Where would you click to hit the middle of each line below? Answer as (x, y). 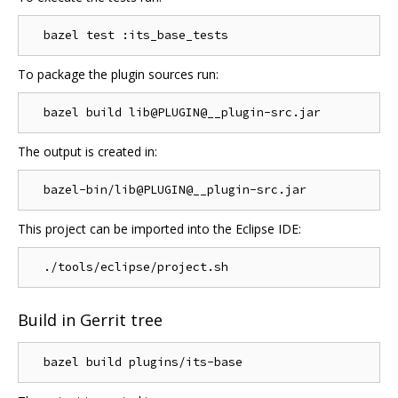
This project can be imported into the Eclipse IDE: (159, 228)
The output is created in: (88, 151)
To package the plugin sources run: (118, 74)
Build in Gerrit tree (90, 320)
